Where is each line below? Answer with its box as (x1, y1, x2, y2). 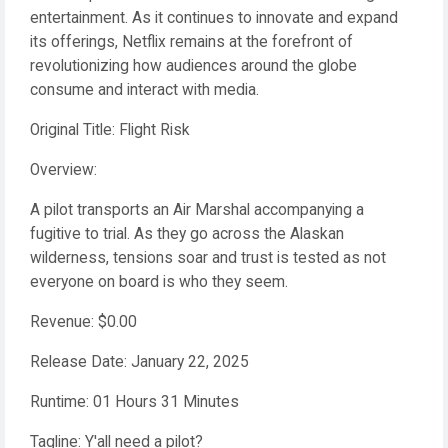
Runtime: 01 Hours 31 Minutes (30, 393, 239, 411)
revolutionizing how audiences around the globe (30, 57, 357, 75)
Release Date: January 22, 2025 (30, 353, 249, 371)
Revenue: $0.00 (30, 313, 137, 331)
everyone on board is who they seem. (30, 273, 288, 291)
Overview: (30, 161, 97, 179)
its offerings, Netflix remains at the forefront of (30, 33, 353, 51)
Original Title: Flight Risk (30, 121, 190, 139)
